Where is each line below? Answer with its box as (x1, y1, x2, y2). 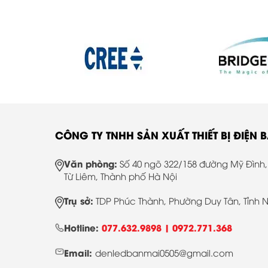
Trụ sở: (64, 193, 93, 207)
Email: (64, 245, 95, 259)
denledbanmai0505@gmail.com (95, 246, 233, 258)
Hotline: (64, 220, 102, 234)
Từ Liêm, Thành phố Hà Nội (64, 169, 177, 182)
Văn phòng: (64, 156, 117, 170)
